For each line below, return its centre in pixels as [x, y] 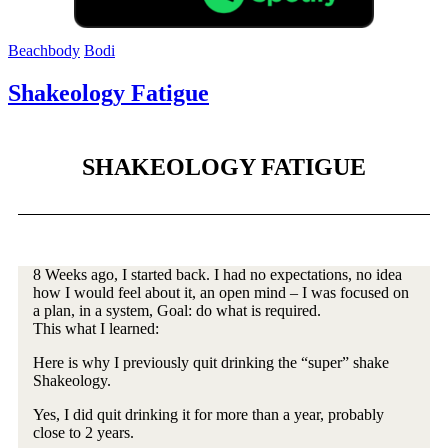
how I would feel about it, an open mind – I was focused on [221, 293]
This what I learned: [96, 329]
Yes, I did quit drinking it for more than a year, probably [208, 415]
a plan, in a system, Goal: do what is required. [177, 311]
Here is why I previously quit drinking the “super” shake [211, 363]
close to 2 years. [83, 433]
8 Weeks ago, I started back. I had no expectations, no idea [217, 275]
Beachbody [44, 51]
